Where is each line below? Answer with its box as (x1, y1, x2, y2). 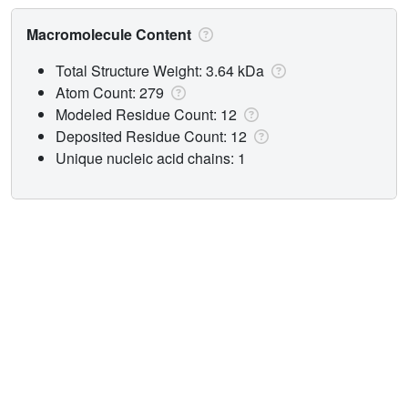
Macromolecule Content (26, 23, 195, 45)
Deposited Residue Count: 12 (56, 125, 250, 147)
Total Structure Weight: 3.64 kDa (56, 59, 268, 81)
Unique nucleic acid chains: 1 (56, 147, 246, 168)
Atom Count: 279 (56, 81, 168, 103)
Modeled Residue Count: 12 (56, 103, 240, 125)
